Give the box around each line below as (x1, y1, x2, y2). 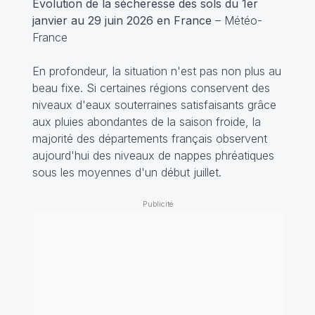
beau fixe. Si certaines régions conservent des (32, 80, 270, 95)
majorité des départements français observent (32, 131, 267, 146)
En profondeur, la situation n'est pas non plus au (32, 63, 281, 78)
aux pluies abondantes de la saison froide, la (32, 114, 261, 129)
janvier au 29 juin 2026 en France (32, 13, 215, 27)
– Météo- (214, 13, 262, 27)
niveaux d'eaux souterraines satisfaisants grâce (32, 97, 276, 112)
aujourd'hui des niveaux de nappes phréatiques (32, 148, 274, 162)
